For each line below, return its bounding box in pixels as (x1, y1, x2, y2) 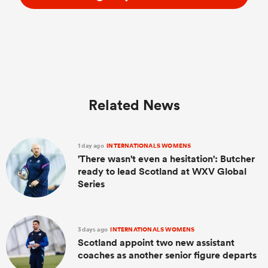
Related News (88, 95, 180, 114)
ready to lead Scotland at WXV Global (78, 165, 246, 178)
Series (78, 177, 105, 190)
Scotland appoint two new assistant (78, 236, 234, 249)
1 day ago (78, 141, 106, 150)
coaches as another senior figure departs (78, 249, 257, 262)
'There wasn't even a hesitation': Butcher (78, 152, 255, 165)
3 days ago (78, 225, 109, 234)
